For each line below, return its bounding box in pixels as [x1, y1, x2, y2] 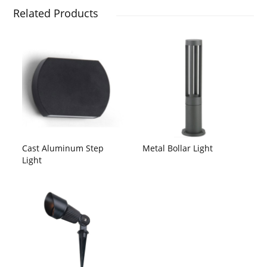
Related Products [13, 6, 99, 21]
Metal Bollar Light [142, 142, 213, 154]
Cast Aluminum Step [22, 142, 104, 154]
